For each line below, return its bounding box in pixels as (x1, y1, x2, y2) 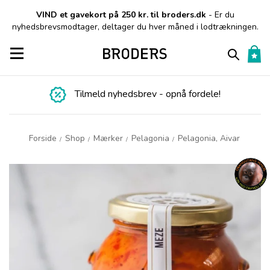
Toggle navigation (16, 47, 85, 58)
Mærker (93, 133, 123, 145)
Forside (28, 133, 57, 145)
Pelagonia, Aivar (177, 133, 240, 145)
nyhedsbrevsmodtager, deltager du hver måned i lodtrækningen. (11, 21, 259, 33)
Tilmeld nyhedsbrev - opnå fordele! (75, 87, 221, 101)
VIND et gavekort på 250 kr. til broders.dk (36, 9, 209, 20)
